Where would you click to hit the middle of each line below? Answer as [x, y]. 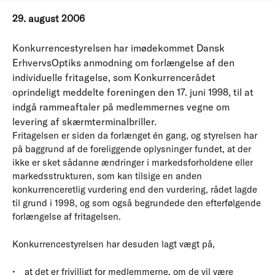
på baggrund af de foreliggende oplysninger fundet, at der [132, 149]
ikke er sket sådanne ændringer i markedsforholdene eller [133, 163]
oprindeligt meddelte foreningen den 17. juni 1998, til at [133, 92]
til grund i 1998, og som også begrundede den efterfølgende [137, 203]
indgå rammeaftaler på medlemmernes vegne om [121, 107]
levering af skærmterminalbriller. [84, 122]
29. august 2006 [48, 19]
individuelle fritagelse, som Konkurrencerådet [114, 78]
